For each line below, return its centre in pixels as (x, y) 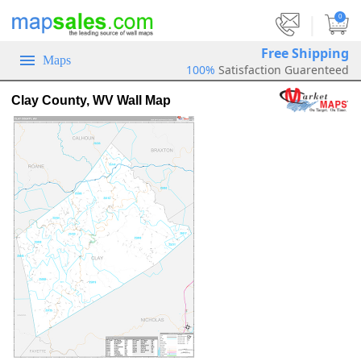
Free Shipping (305, 53)
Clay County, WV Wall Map (91, 100)
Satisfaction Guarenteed (284, 69)
